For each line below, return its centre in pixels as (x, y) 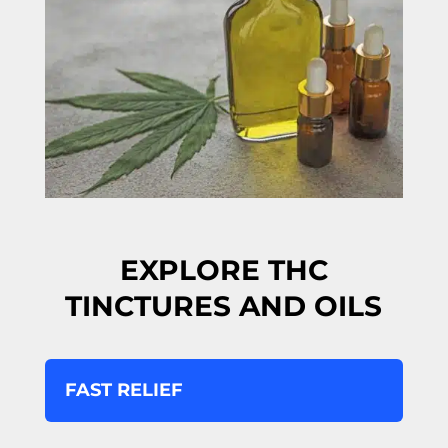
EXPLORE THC (223, 269)
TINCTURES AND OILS (224, 305)
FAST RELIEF (123, 389)
